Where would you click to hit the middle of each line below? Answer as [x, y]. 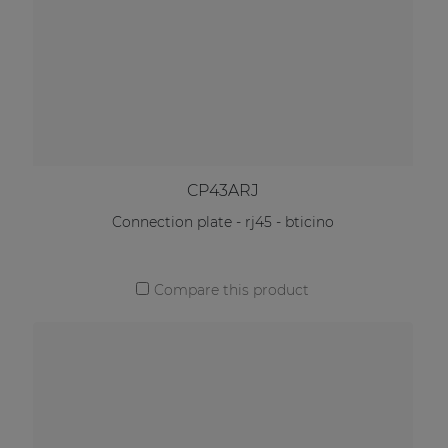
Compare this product [232, 290]
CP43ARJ [222, 190]
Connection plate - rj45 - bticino [222, 222]
